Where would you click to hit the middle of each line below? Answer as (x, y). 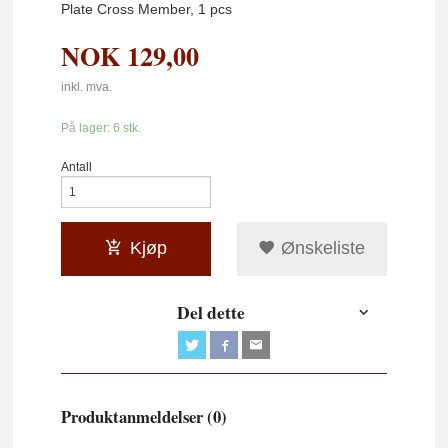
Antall (77, 167)
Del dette (211, 312)
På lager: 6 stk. (101, 127)
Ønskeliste (321, 248)
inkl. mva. (87, 87)
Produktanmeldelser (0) (144, 417)
